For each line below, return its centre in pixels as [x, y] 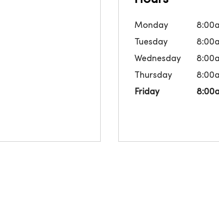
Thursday [153, 76]
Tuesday [151, 43]
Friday [147, 92]
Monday [151, 26]
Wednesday [158, 59]
